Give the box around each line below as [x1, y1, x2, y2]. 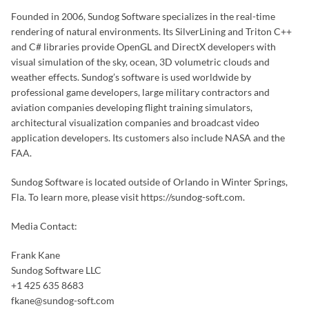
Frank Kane [11, 249, 60, 261]
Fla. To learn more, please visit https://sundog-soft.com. [11, 191, 245, 203]
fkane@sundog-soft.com [11, 295, 114, 306]
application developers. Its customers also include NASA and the [11, 132, 285, 143]
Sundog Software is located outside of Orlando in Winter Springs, [11, 176, 288, 188]
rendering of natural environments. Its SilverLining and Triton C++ [11, 26, 292, 37]
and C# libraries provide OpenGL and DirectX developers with [11, 41, 276, 52]
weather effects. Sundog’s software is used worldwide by [11, 71, 251, 83]
